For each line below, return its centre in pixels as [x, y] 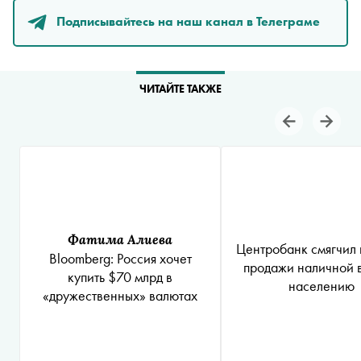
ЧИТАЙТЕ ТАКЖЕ [180, 89]
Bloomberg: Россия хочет [120, 258]
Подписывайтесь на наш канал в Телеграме [188, 21]
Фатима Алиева [120, 239]
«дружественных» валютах [120, 295]
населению [322, 285]
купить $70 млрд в [120, 276]
